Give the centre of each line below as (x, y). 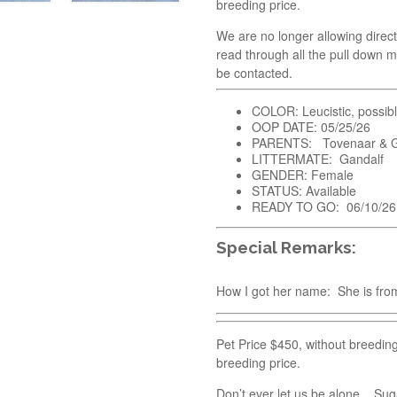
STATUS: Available (304, 190)
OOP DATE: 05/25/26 (311, 126)
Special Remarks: (286, 248)
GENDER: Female (303, 174)
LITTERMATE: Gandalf (318, 158)
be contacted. (254, 72)
